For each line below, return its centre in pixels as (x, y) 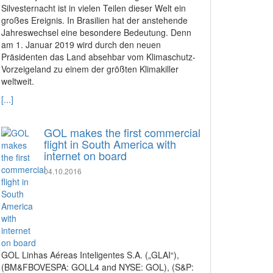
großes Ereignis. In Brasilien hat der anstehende (94, 20)
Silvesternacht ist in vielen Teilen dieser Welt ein (94, 8)
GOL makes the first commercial (122, 132)
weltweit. (19, 81)
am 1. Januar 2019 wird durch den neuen (81, 44)
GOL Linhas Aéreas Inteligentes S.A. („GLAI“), (90, 255)
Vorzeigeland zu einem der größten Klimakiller (90, 69)
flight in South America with (110, 144)
